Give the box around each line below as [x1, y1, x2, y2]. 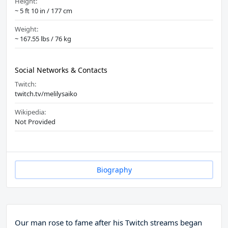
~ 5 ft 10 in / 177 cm [15, 6, 72, 16]
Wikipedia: [15, 107, 46, 117]
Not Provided [15, 117, 55, 127]
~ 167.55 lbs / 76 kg [15, 34, 71, 44]
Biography [96, 165, 132, 175]
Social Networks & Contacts [15, 65, 107, 75]
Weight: [15, 24, 38, 34]
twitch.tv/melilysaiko [15, 89, 77, 99]
